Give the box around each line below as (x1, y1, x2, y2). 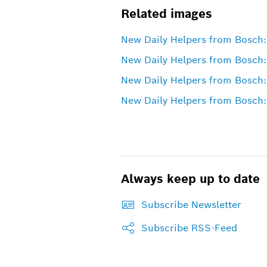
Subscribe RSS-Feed (141, 221, 237, 234)
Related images (120, 5, 212, 21)
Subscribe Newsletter (141, 198, 241, 211)
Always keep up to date (120, 170, 260, 187)
